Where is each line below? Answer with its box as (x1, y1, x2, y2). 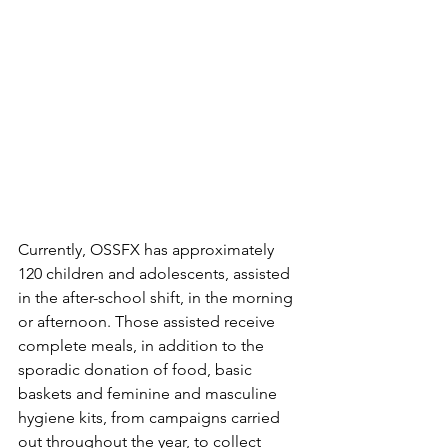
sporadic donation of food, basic (18, 360, 256, 380)
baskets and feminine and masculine (18, 384, 281, 404)
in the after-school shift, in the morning (18, 288, 297, 308)
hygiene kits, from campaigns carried (18, 408, 284, 428)
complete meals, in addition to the (18, 336, 268, 356)
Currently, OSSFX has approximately (18, 240, 278, 260)
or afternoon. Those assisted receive (18, 312, 279, 332)
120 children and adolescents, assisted (18, 264, 294, 284)
